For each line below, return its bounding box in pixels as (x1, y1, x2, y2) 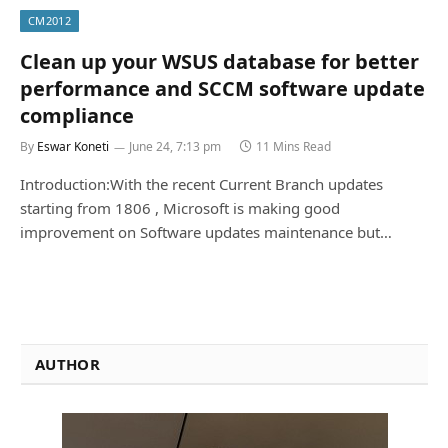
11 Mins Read (256, 137, 331, 155)
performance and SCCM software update (20, 74, 425, 102)
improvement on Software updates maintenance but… (20, 221, 392, 242)
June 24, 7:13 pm (129, 137, 221, 155)
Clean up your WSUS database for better (20, 47, 419, 75)
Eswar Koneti (37, 137, 109, 155)
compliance (20, 101, 134, 129)
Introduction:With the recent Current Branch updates (20, 173, 383, 194)
